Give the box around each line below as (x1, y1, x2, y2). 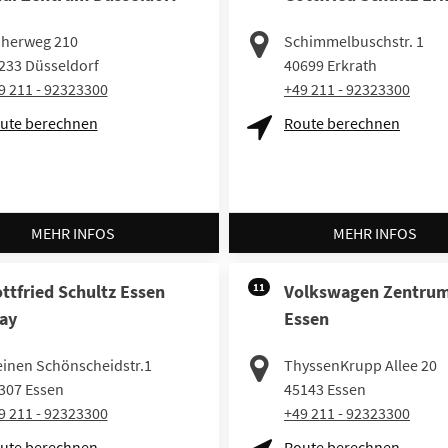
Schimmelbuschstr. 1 (284, 31, 424, 52)
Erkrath (327, 55, 377, 76)
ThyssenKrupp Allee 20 (284, 354, 437, 375)
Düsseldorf (24, 55, 99, 76)
